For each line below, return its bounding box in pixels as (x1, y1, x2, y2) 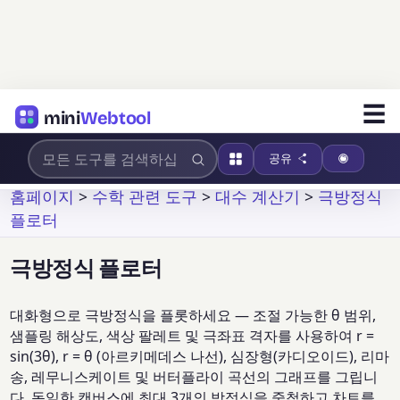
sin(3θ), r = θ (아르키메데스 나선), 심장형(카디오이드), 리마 (10, 346, 390, 367)
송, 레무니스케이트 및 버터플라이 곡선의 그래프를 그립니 (10, 367, 379, 387)
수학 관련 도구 (92, 185, 198, 207)
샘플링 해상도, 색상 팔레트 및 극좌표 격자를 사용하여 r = (10, 326, 375, 346)
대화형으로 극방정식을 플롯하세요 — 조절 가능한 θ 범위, (10, 305, 377, 326)
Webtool (79, 106, 151, 129)
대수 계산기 (215, 185, 301, 207)
